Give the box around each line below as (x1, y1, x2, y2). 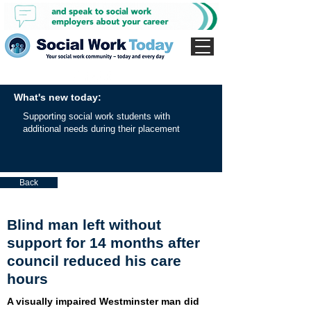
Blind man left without (7, 217, 161, 233)
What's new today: (14, 92, 101, 103)
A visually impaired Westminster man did (7, 296, 199, 307)
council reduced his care (7, 253, 181, 269)
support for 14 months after (7, 235, 200, 251)
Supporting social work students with (23, 111, 170, 121)
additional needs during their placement (23, 124, 180, 134)
